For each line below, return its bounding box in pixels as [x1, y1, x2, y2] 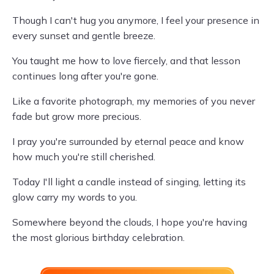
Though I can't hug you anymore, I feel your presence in [12, 14, 259, 26]
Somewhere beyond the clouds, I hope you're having [12, 216, 247, 228]
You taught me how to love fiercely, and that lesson [12, 54, 240, 67]
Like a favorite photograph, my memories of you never [12, 95, 255, 107]
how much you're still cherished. [12, 150, 155, 163]
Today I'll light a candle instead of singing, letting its [12, 176, 246, 188]
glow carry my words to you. [12, 191, 137, 203]
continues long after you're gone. [12, 70, 158, 82]
